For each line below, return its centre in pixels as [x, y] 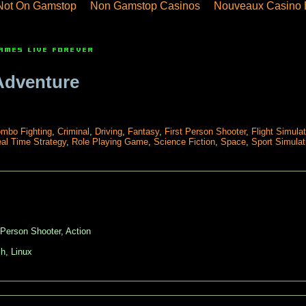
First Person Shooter [205, 132]
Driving [108, 132]
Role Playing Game [110, 142]
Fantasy [143, 132]
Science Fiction [184, 142]
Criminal [73, 132]
